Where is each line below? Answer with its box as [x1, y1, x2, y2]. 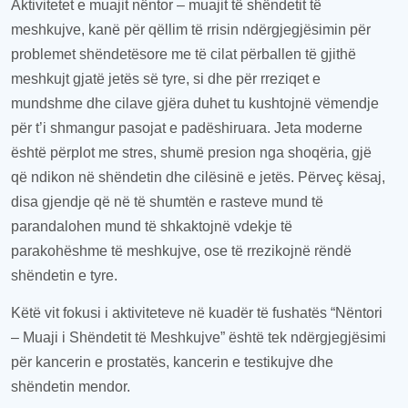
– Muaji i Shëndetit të [11, 330, 150, 345]
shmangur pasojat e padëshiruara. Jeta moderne [46, 120, 362, 136]
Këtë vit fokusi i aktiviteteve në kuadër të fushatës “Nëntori [11, 305, 382, 321]
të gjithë [301, 46, 356, 62]
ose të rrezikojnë [204, 243, 314, 259]
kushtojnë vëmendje [245, 96, 379, 111]
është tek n [229, 330, 299, 345]
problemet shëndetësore [11, 46, 171, 62]
